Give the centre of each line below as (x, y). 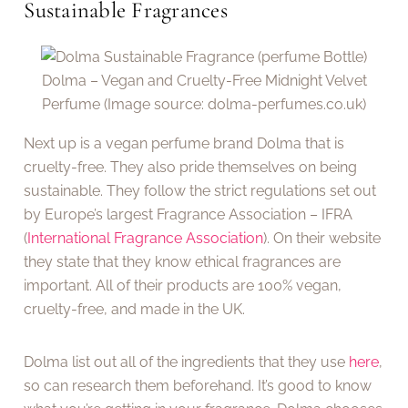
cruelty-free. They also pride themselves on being (191, 167)
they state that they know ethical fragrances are (183, 261)
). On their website (322, 238)
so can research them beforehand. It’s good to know (198, 385)
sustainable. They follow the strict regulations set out (200, 190)
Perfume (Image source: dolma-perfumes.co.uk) (204, 105)
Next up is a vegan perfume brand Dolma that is (184, 143)
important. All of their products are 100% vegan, (183, 285)
